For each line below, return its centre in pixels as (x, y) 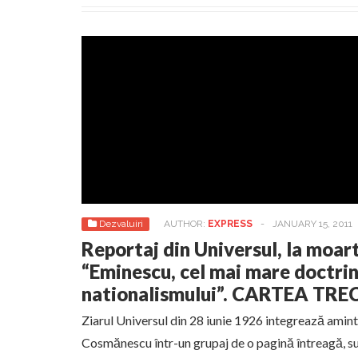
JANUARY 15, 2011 (312, 224)
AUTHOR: (186, 224)
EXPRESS (230, 224)
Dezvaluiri (121, 224)
